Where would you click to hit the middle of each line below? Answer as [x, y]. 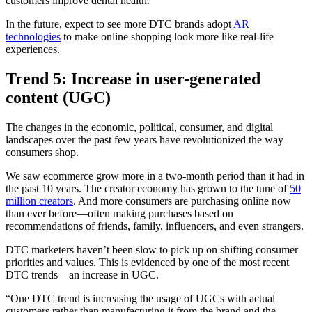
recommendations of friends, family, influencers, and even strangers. [155, 226]
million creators [39, 201]
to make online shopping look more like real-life [167, 37]
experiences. [33, 49]
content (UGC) [58, 98]
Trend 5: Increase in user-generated [133, 79]
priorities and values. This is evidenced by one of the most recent [147, 263]
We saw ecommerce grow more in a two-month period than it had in [155, 176]
